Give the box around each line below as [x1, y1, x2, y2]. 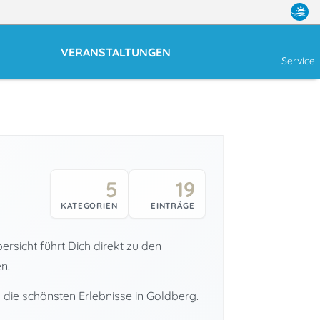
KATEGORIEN [60, 199, 119, 211]
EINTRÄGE [150, 199, 196, 211]
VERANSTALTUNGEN [61, 44, 171, 59]
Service [281, 54, 315, 67]
